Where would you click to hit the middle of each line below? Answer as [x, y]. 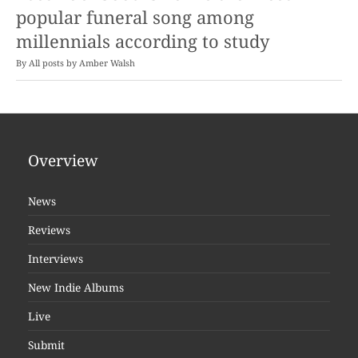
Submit [46, 345]
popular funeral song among [135, 18]
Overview [63, 161]
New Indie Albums [76, 288]
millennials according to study [143, 42]
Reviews [49, 230]
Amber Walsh [107, 63]
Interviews [56, 259]
